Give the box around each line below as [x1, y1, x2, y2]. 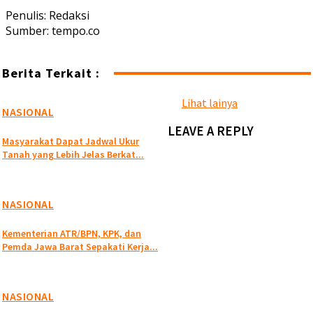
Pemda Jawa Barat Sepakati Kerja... [2, 240, 158, 254]
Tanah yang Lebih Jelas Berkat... [2, 148, 144, 161]
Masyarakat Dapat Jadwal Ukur [2, 135, 139, 148]
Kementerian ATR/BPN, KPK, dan [2, 227, 141, 240]
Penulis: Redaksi [6, 8, 89, 24]
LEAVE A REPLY [168, 123, 254, 140]
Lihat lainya [182, 96, 238, 110]
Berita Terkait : [2, 65, 100, 82]
